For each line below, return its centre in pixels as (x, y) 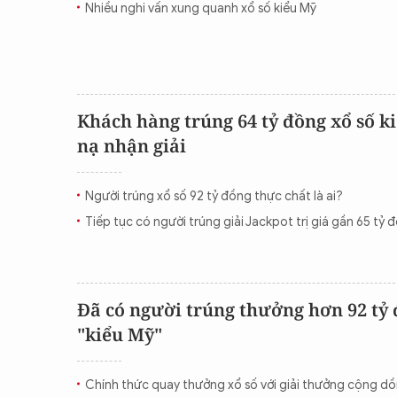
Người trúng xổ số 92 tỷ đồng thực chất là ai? (214, 196)
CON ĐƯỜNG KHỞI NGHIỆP (245, 18)
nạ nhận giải (132, 146)
